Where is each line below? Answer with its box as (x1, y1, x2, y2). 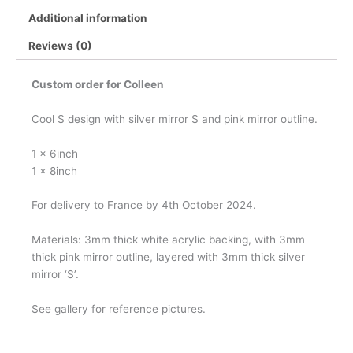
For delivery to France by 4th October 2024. (32, 199, 256, 212)
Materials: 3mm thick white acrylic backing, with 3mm (32, 233, 305, 247)
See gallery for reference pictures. (32, 303, 206, 316)
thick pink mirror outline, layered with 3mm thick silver (32, 251, 305, 264)
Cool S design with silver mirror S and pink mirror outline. (32, 112, 318, 125)
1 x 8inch (32, 164, 77, 177)
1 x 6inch (32, 147, 78, 160)
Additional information (28, 11, 148, 24)
